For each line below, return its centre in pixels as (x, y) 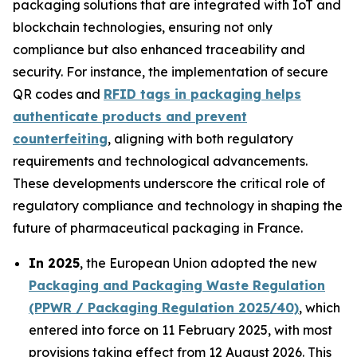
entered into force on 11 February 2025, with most (180, 330)
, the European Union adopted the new (198, 263)
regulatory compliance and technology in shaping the (178, 205)
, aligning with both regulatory (200, 138)
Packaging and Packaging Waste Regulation (177, 285)
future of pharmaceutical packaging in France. (159, 228)
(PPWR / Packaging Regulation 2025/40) (164, 307)
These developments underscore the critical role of (169, 183)
